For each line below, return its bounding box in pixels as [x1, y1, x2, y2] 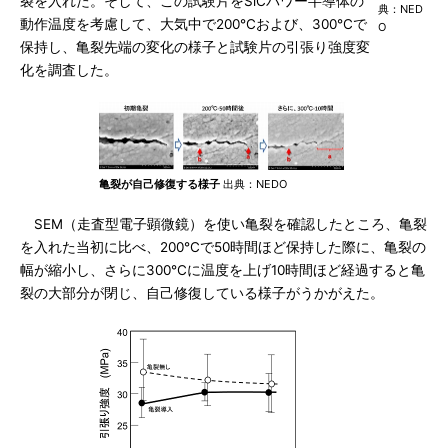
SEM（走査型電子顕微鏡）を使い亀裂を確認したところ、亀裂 [20, 216, 427, 232]
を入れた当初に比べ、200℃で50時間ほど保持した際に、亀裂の [20, 239, 426, 255]
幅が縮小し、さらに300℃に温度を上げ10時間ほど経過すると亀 [20, 262, 425, 278]
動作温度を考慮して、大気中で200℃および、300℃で [20, 16, 367, 32]
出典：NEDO [220, 177, 287, 191]
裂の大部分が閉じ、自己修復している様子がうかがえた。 [20, 285, 384, 301]
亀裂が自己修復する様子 [99, 177, 220, 191]
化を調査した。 [20, 62, 118, 78]
